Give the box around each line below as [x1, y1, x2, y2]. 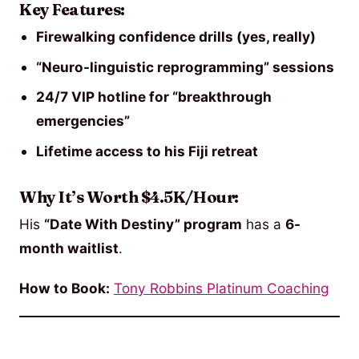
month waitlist [19, 239, 119, 256]
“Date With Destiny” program [44, 215, 242, 232]
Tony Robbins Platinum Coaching [114, 279, 329, 296]
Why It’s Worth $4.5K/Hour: [19, 187, 239, 207]
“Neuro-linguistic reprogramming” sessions [35, 58, 334, 75]
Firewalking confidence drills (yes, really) [35, 27, 316, 45]
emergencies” [35, 112, 130, 130]
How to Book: [19, 279, 110, 296]
